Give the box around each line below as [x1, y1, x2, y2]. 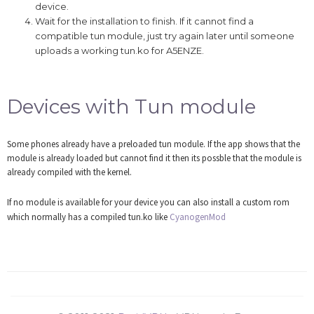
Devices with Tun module [7, 95, 256, 119]
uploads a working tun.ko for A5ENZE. [35, 45, 204, 57]
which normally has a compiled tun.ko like [7, 211, 170, 224]
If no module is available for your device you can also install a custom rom [7, 196, 289, 209]
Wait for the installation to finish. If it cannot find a [35, 15, 254, 27]
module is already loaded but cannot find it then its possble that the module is [7, 152, 301, 165]
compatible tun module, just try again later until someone [35, 30, 294, 42]
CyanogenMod [170, 211, 226, 224]
